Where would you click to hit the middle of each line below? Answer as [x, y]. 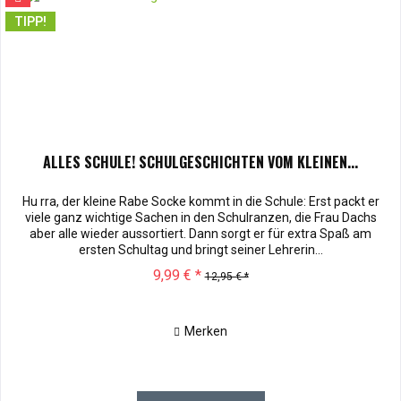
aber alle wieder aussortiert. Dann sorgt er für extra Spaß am [201, 234]
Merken [206, 332]
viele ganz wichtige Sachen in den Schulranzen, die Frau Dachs [200, 218]
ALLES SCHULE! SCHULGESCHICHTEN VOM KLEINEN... [201, 162]
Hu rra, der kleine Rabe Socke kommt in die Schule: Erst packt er [200, 202]
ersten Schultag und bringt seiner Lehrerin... [200, 250]
